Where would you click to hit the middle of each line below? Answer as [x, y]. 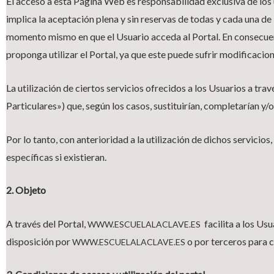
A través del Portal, [47, 223]
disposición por [39, 241]
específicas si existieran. [56, 157]
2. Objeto [26, 190]
